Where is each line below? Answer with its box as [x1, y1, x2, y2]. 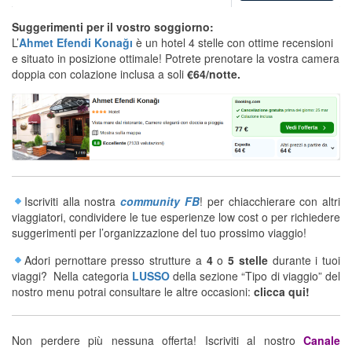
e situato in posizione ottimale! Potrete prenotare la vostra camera [12, 50, 339, 67]
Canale [303, 332, 340, 348]
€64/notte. [187, 66, 240, 82]
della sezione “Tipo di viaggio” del [169, 267, 341, 284]
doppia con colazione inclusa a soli [12, 66, 187, 82]
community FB [120, 192, 200, 209]
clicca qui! [254, 283, 310, 299]
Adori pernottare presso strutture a [24, 251, 207, 268]
